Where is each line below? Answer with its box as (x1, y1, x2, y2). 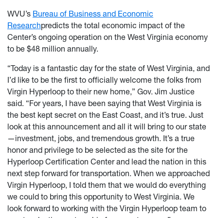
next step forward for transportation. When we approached (7, 168, 210, 179)
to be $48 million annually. (7, 44, 98, 54)
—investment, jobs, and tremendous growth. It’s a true (7, 133, 195, 144)
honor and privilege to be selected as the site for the (7, 145, 188, 155)
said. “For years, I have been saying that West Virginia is (7, 98, 201, 109)
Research (7, 20, 41, 31)
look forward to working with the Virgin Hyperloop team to (7, 203, 206, 214)
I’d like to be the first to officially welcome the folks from (7, 75, 201, 85)
